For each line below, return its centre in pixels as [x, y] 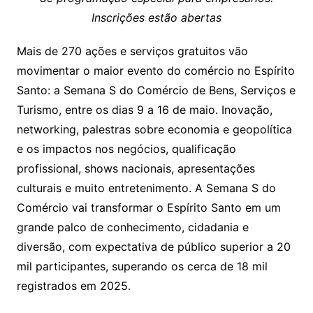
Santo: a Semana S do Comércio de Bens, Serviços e [156, 90]
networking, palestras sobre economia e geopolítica [154, 129]
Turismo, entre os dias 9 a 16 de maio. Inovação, [144, 109]
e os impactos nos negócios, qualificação [126, 148]
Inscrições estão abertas [156, 17]
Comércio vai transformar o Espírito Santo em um [148, 207]
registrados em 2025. [73, 285]
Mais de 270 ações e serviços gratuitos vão [132, 51]
